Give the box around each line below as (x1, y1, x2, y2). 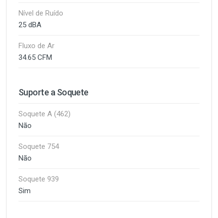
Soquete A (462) (18, 109, 71, 118)
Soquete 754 (18, 142, 59, 151)
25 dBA (18, 20, 41, 29)
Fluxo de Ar (18, 41, 54, 50)
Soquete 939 (18, 175, 59, 183)
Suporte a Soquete (18, 87, 89, 97)
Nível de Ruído (18, 9, 63, 18)
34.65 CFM (18, 53, 52, 62)
